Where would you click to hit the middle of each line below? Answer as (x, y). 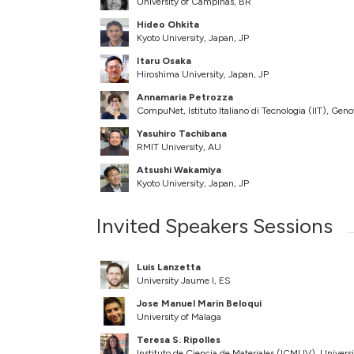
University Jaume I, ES (184, 281)
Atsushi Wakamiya (179, 170)
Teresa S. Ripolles (179, 340)
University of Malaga (179, 317)
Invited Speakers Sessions (215, 226)
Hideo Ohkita (168, 25)
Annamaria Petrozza (185, 98)
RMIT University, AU (179, 147)
